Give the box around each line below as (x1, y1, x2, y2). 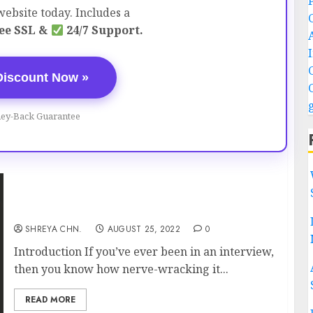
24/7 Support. (63, 22, 143, 38)
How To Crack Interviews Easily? (13, 203, 207, 219)
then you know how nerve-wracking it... (13, 261, 228, 277)
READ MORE (24, 293, 75, 306)
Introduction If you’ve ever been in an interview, (13, 244, 274, 259)
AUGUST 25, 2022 (107, 223, 180, 235)
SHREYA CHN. (24, 223, 82, 235)
